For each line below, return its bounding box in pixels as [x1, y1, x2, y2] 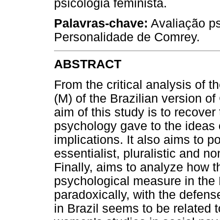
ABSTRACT [54, 57, 121, 71]
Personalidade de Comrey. [54, 30, 200, 44]
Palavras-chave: [54, 17, 148, 30]
